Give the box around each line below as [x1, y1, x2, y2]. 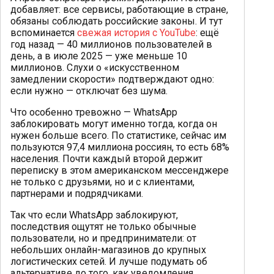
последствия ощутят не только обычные [10, 221, 196, 233]
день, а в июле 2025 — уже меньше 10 [10, 50, 187, 62]
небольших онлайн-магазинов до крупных [10, 244, 206, 256]
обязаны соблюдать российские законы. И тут [10, 15, 223, 28]
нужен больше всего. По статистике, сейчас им [10, 130, 226, 142]
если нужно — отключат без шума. [10, 85, 168, 97]
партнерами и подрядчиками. [10, 188, 143, 200]
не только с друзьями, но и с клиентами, [10, 176, 194, 188]
